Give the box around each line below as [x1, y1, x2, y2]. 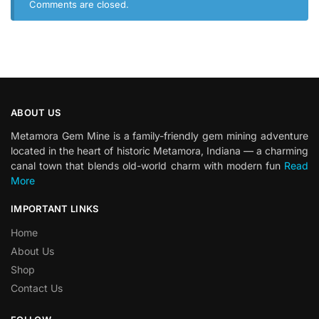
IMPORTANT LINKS [11, 203, 99, 215]
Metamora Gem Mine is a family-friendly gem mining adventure [11, 130, 308, 142]
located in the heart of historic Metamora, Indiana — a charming [11, 145, 308, 157]
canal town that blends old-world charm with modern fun [11, 159, 284, 172]
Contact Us [11, 281, 63, 294]
